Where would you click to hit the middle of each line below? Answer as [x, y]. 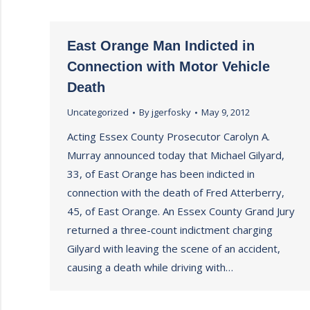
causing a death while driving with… [150, 267]
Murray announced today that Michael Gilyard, [176, 155]
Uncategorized [98, 112]
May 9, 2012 [226, 112]
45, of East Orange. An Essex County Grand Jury [181, 211]
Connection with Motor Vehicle [168, 66]
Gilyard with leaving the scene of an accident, [174, 248]
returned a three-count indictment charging [170, 230]
